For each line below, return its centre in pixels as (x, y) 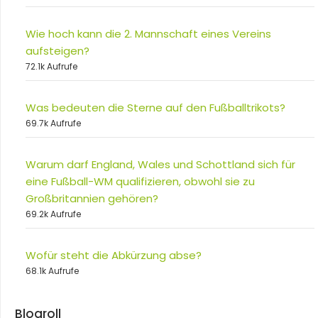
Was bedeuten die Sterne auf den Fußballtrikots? (155, 108)
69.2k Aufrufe (53, 214)
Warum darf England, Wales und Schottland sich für (160, 165)
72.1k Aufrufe (51, 67)
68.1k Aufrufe (52, 271)
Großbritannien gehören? (92, 199)
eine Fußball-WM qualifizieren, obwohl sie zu (140, 182)
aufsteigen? (57, 51)
